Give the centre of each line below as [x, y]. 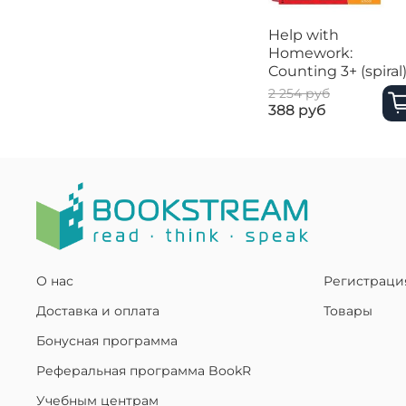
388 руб [297, 111]
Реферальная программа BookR [144, 370]
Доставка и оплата [98, 310]
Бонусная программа [107, 340]
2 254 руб [299, 94]
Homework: [310, 53]
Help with [304, 34]
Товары [348, 310]
